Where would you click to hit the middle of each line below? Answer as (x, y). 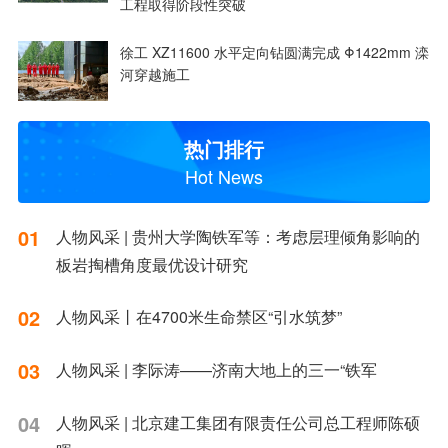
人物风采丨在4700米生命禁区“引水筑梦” (198, 316)
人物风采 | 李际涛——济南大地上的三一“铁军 (216, 369)
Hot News (224, 176)
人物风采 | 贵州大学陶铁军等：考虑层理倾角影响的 (237, 236)
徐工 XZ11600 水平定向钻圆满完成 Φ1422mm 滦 (274, 52)
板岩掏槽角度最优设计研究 (151, 264)
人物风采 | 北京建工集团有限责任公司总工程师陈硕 (237, 422)
